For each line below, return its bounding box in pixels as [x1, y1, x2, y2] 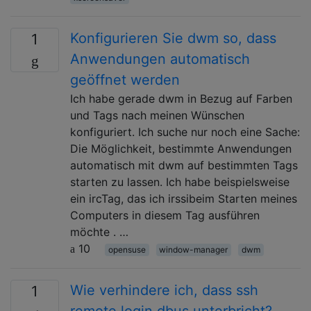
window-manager [159, 244, 228, 255]
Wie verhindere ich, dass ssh [70, 281, 258, 299]
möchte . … [70, 224, 128, 239]
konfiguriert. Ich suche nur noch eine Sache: [70, 124, 300, 139]
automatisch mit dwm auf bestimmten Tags [70, 158, 298, 172]
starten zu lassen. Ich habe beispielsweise [70, 174, 289, 189]
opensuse [108, 244, 146, 255]
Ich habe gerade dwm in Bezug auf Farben [70, 91, 292, 106]
